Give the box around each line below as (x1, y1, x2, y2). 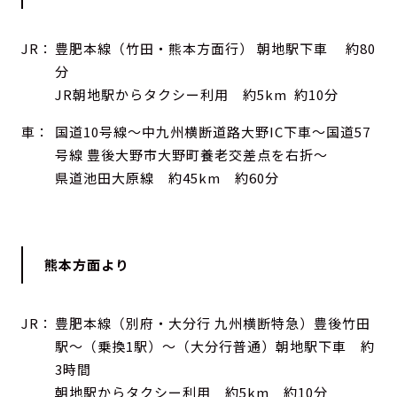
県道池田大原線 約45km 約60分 (54, 167, 279, 187)
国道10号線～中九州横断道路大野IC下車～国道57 (54, 121, 370, 141)
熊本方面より (44, 254, 129, 274)
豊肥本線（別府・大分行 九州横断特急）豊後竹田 (54, 313, 370, 332)
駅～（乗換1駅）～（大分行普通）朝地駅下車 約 (54, 336, 375, 355)
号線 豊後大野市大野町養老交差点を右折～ (54, 144, 328, 164)
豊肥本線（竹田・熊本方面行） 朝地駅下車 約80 (54, 38, 376, 58)
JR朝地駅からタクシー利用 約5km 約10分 (54, 84, 339, 104)
